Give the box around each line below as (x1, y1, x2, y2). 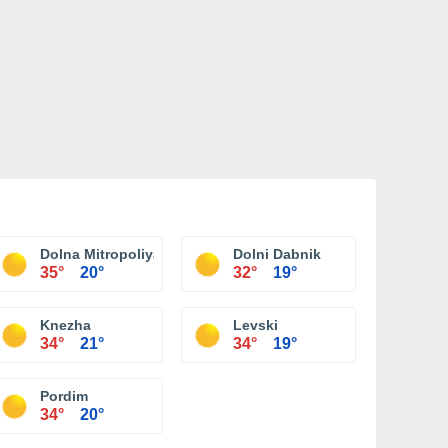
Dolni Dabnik (233, 246, 321, 262)
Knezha (40, 317, 91, 333)
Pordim (40, 388, 88, 404)
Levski (233, 317, 278, 333)
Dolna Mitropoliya (40, 246, 161, 262)
